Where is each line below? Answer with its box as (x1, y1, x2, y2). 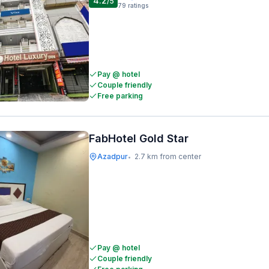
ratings (128, 2, 148, 9)
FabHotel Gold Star (89, 132, 189, 145)
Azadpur (97, 152, 128, 161)
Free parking (97, 91, 143, 100)
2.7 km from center (134, 152, 201, 161)
